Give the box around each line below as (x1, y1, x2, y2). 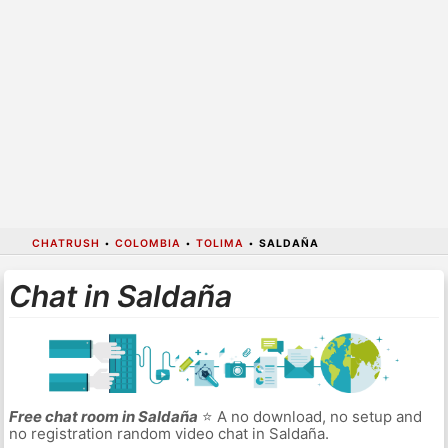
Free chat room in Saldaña (8, 407, 198, 427)
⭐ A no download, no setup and (197, 407, 422, 427)
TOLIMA (195, 236, 244, 250)
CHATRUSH (31, 236, 100, 250)
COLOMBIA (114, 236, 181, 250)
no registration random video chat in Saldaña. (8, 424, 329, 444)
